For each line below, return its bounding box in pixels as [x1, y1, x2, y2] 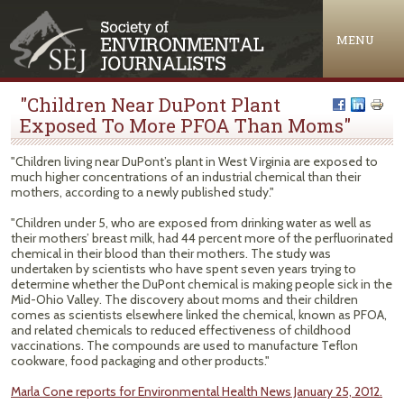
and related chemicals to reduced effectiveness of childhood [11, 322, 351, 338]
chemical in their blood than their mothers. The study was [11, 245, 331, 262]
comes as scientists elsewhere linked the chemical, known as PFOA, [11, 307, 387, 323]
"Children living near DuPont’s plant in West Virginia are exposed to [11, 153, 378, 170]
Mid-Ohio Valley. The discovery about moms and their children [11, 291, 358, 308]
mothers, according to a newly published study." [11, 184, 274, 200]
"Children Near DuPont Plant [20, 92, 280, 117]
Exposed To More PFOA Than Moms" [20, 113, 351, 138]
